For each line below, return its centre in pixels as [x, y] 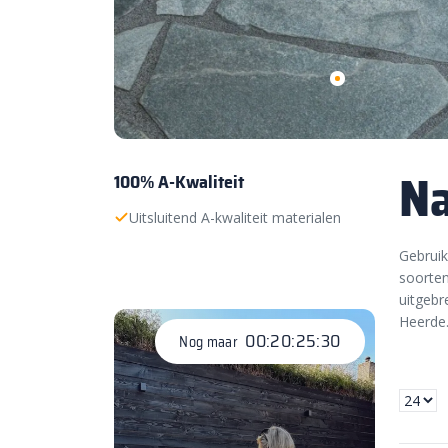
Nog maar [209, 341]
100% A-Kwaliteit [179, 181]
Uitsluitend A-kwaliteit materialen [235, 217]
